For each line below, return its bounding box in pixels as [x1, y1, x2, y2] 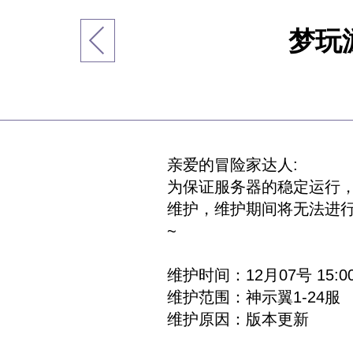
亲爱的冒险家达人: [167, 156, 298, 173]
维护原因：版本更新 [167, 310, 309, 328]
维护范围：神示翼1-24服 [167, 288, 340, 306]
